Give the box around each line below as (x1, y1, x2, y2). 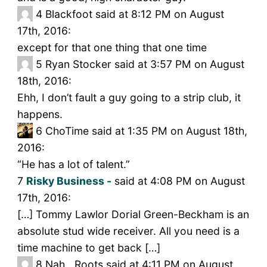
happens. (17, 108, 63, 121)
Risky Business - (26, 175, 111, 188)
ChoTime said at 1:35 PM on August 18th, (45, 125, 247, 138)
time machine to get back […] (17, 241, 160, 254)
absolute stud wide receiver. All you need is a (17, 225, 240, 238)
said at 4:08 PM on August (111, 175, 245, 188)
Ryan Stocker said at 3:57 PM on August (45, 58, 244, 71)
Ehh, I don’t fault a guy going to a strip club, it (17, 91, 241, 104)
